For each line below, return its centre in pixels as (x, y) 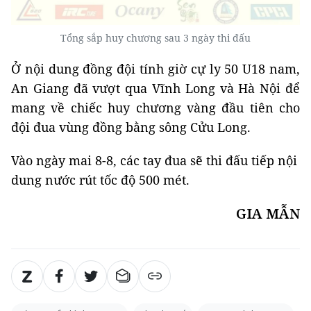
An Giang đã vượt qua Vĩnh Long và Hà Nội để (155, 89)
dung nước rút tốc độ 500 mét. (100, 180)
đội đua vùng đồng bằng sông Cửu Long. (131, 127)
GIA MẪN (268, 214)
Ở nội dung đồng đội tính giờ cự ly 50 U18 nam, (155, 69)
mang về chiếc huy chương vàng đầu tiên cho (155, 108)
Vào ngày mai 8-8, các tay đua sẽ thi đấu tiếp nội (154, 161)
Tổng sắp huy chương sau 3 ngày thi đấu (155, 38)
